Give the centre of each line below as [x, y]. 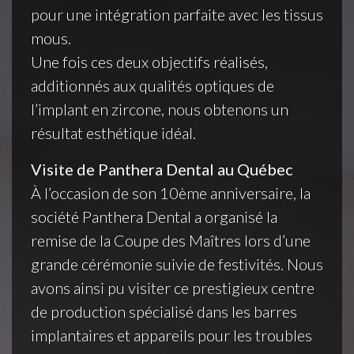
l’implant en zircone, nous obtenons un [160, 109]
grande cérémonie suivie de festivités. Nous [177, 264]
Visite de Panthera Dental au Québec [162, 169]
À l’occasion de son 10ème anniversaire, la [171, 193]
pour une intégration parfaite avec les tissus [177, 14]
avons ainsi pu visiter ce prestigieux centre [173, 288]
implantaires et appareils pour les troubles [171, 335]
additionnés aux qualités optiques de [153, 85]
